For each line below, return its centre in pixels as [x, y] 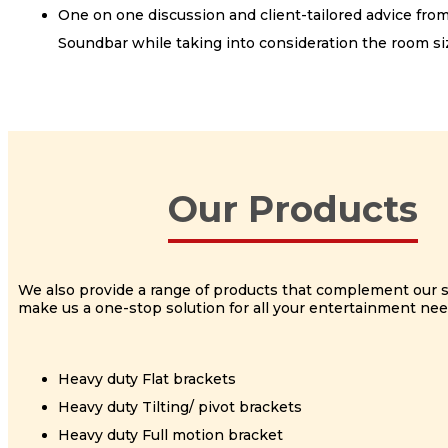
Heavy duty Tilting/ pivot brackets [180, 407]
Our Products [293, 209]
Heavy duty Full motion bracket [170, 435]
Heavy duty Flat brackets [147, 379]
